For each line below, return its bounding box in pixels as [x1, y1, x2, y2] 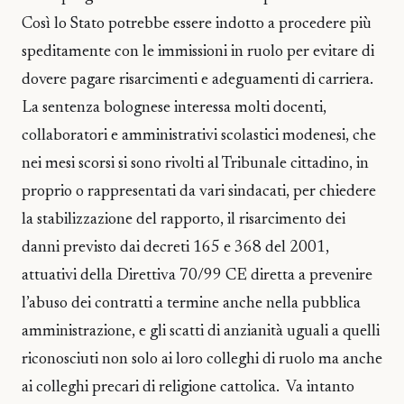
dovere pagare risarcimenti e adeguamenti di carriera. [22, 72, 373, 88]
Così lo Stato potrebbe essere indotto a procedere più [22, 16, 372, 32]
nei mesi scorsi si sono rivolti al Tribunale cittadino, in [22, 156, 369, 172]
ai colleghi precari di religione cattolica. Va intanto [22, 380, 354, 396]
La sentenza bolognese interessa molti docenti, [22, 100, 326, 116]
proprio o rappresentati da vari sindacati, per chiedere [22, 184, 376, 200]
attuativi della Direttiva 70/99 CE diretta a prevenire [22, 268, 372, 284]
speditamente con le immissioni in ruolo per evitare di [22, 44, 374, 60]
